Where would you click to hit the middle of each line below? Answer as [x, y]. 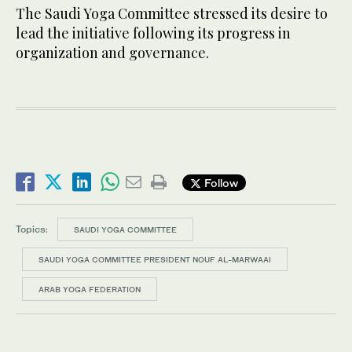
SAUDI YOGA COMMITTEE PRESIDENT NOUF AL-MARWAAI [155, 260]
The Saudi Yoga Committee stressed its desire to [172, 14]
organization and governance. [112, 53]
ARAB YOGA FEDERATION [90, 290]
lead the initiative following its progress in [153, 33]
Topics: [32, 229]
